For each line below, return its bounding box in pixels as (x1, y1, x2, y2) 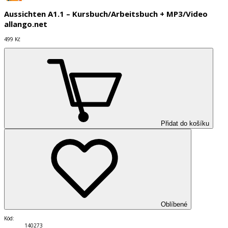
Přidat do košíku (161, 119, 209, 127)
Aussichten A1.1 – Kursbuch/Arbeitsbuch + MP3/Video (4, 9, 208, 19)
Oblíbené (161, 200, 187, 208)
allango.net (4, 19, 47, 30)
